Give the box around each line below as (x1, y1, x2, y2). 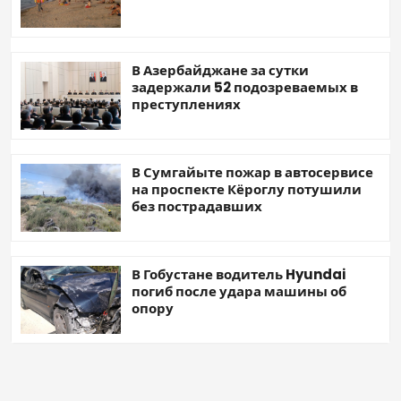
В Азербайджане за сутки (132, 60, 309, 80)
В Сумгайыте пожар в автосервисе (132, 162, 373, 182)
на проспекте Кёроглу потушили (132, 179, 362, 199)
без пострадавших (132, 196, 262, 216)
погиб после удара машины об (132, 281, 346, 301)
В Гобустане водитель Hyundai (132, 264, 346, 284)
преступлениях (132, 94, 241, 114)
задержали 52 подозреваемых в (132, 77, 358, 97)
